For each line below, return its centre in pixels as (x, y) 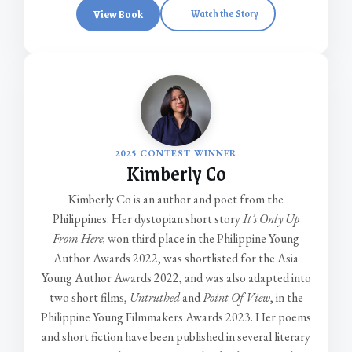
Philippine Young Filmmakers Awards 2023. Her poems (176, 317)
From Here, (79, 239)
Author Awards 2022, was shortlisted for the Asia (176, 258)
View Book (118, 13)
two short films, (89, 298)
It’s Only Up (271, 219)
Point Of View (236, 298)
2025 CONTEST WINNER (176, 154)
